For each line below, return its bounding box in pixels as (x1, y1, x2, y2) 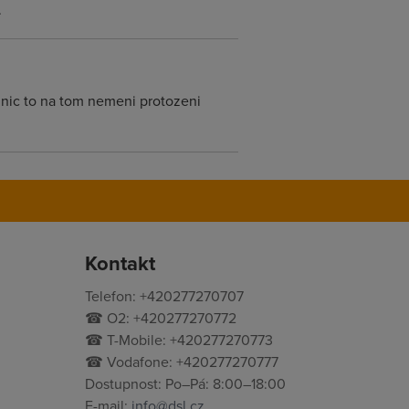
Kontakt (85, 248, 156, 278)
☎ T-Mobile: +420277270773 (85, 330, 274, 350)
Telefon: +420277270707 (85, 286, 245, 306)
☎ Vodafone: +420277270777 (85, 351, 279, 372)
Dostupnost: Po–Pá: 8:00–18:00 (85, 373, 287, 393)
